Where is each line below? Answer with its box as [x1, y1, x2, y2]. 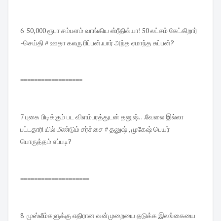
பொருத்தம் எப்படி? [20, 137, 72, 147]
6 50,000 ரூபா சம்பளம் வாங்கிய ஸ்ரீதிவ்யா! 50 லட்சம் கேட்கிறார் [20, 26, 197, 36]
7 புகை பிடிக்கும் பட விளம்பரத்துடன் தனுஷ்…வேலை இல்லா [20, 112, 184, 122]
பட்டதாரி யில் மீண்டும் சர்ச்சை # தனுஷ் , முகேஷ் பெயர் [20, 124, 170, 134]
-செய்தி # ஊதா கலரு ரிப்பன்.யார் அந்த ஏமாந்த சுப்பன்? [20, 38, 174, 48]
